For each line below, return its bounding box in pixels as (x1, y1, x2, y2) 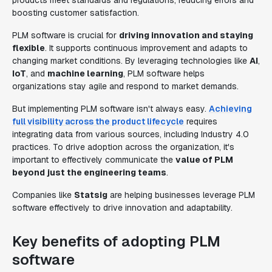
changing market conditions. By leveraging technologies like (12, 55, 250, 66)
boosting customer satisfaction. (12, 7, 139, 18)
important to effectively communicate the (12, 154, 175, 165)
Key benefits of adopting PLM (12, 232, 220, 251)
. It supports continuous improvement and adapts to (45, 42, 248, 53)
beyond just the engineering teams (12, 167, 166, 178)
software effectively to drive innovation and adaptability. (12, 202, 233, 213)
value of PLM (175, 154, 233, 165)
